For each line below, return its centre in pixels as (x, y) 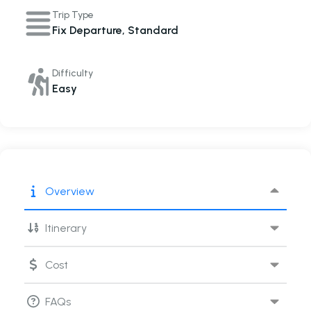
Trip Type (73, 15)
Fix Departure (87, 30)
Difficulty (73, 73)
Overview (70, 191)
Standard (153, 30)
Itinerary (66, 228)
